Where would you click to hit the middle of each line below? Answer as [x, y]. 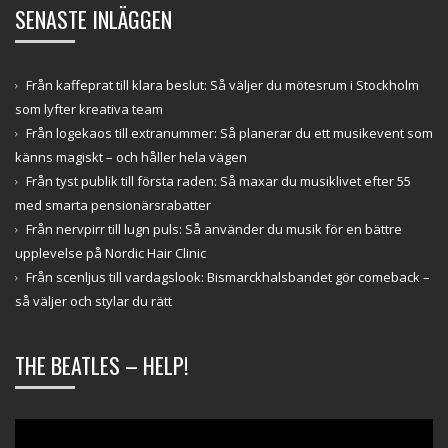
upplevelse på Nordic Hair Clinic [110, 253]
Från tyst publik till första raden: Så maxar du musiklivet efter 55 [218, 181]
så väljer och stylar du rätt [93, 301]
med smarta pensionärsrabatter [113, 205]
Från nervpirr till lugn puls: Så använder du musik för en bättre [214, 229]
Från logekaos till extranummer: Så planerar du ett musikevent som [229, 133]
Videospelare [55, 428]
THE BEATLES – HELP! [101, 365]
